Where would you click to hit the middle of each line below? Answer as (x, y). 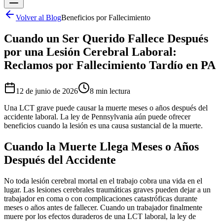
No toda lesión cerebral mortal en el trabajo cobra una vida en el (103, 181)
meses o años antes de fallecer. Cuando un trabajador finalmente (103, 207)
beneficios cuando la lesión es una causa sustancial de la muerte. (103, 125)
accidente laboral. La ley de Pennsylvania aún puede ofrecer (97, 116)
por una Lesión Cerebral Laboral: (90, 52)
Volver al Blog (38, 18)
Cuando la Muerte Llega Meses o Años (101, 146)
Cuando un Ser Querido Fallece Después (106, 38)
